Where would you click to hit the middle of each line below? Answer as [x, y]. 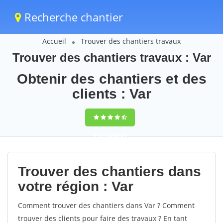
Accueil [54, 41]
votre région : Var [76, 186]
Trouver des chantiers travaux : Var [111, 57]
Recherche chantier [72, 17]
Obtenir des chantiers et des [111, 79]
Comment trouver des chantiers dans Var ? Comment [106, 205]
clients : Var [111, 94]
